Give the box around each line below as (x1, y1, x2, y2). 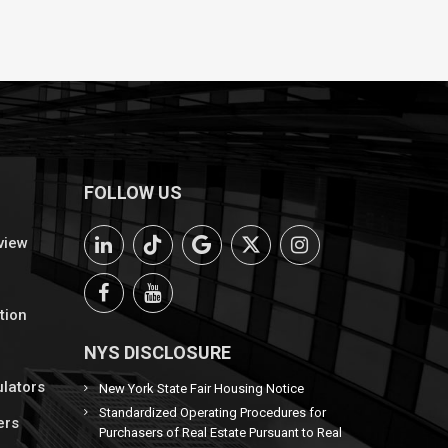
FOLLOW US (83, 182, 182, 203)
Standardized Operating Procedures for (98, 405, 326, 420)
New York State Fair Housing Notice (98, 381, 304, 396)
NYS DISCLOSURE (83, 342, 231, 363)
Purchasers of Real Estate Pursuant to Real (98, 425, 342, 440)
